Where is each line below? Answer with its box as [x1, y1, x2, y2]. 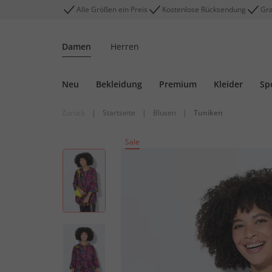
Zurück [62, 107, 85, 118]
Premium [159, 78, 197, 90]
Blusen [153, 107, 176, 118]
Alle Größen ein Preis [76, 4, 148, 15]
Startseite [103, 107, 135, 118]
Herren [110, 41, 139, 52]
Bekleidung [96, 78, 142, 90]
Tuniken [194, 107, 223, 118]
